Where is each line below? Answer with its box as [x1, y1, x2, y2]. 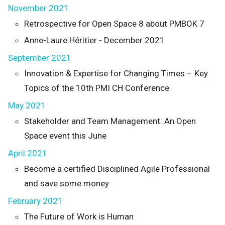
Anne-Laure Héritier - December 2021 [24, 35, 165, 45]
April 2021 [8, 148, 47, 158]
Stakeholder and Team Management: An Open [24, 116, 196, 126]
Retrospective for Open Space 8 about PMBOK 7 [24, 19, 204, 29]
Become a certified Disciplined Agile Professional [24, 164, 210, 174]
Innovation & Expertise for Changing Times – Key [24, 68, 208, 78]
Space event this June [24, 131, 106, 141]
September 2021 [8, 53, 71, 63]
